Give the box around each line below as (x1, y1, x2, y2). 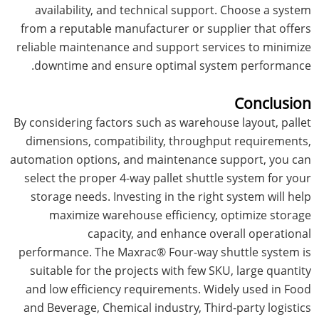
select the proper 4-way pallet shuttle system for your (23, 169, 311, 186)
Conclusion (234, 93, 311, 113)
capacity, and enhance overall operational (87, 225, 311, 241)
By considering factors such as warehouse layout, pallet (13, 114, 311, 130)
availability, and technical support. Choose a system (34, 1, 311, 18)
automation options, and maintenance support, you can (9, 151, 311, 167)
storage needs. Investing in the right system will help (30, 188, 311, 204)
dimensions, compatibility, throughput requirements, (25, 132, 311, 149)
